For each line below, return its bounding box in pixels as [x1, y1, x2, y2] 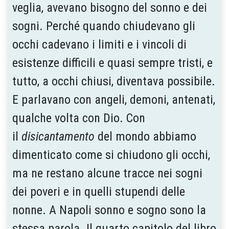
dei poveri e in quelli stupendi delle [12, 184, 185, 199]
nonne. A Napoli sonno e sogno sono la [12, 202, 206, 217]
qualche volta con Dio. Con [12, 110, 145, 125]
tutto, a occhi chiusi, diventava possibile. [12, 74, 215, 88]
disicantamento [21, 129, 95, 144]
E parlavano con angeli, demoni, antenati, [12, 92, 215, 107]
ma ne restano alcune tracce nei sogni [12, 166, 202, 180]
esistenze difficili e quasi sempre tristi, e [12, 55, 213, 70]
